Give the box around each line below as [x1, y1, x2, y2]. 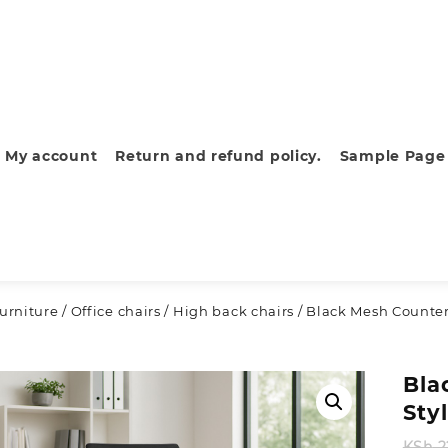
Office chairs [70, 303, 161, 319]
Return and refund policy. [115, 146, 322, 165]
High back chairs [172, 303, 295, 319]
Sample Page [339, 146, 446, 165]
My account [5, 146, 98, 165]
